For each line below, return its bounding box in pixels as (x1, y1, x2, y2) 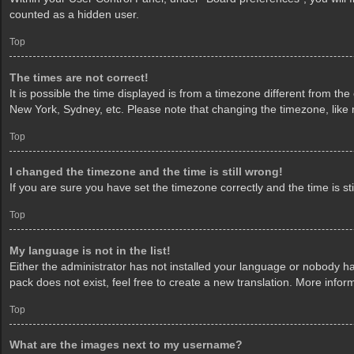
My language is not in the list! (9, 243, 171, 257)
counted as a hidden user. (9, 8, 139, 21)
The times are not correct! (9, 70, 149, 84)
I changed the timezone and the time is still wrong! (9, 165, 283, 179)
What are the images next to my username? (9, 338, 243, 352)
